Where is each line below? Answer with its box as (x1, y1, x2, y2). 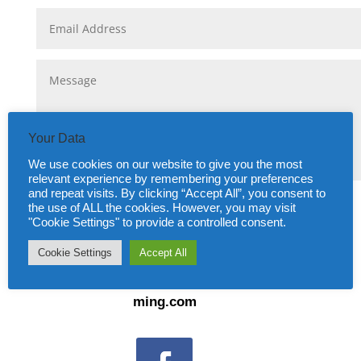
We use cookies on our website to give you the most (28, 158, 302, 171)
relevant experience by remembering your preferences (28, 172, 313, 185)
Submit (154, 189, 208, 212)
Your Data (28, 131, 85, 145)
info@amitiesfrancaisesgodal (132, 272, 320, 288)
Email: (132, 249, 174, 265)
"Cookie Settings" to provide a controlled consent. (28, 216, 286, 229)
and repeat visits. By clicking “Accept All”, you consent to (28, 187, 326, 200)
